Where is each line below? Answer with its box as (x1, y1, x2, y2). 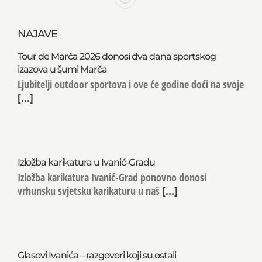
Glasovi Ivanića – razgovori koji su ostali (18, 249, 176, 261)
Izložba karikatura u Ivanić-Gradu (18, 156, 155, 168)
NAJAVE (18, 27, 57, 40)
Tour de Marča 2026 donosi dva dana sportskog (18, 50, 216, 62)
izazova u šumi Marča (18, 63, 107, 75)
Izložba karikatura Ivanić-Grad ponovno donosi (18, 170, 206, 184)
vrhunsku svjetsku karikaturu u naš (18, 183, 160, 198)
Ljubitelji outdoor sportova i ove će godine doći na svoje (18, 77, 244, 91)
